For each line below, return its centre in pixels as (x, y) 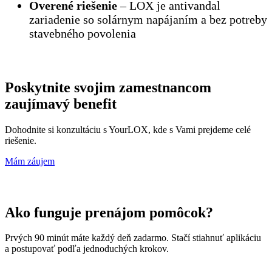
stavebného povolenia (83, 33)
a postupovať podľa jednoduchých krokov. (87, 249)
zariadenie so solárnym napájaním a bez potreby (148, 19)
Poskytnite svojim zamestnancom (108, 87)
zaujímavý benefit (61, 104)
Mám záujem (30, 161)
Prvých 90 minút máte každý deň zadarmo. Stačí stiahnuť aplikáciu (133, 238)
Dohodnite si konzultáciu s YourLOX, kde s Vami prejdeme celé (128, 129)
